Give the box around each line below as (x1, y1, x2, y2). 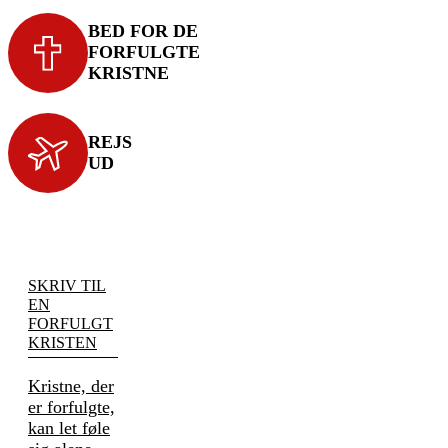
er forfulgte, (28, 396, 115, 417)
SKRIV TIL (28, 276, 106, 294)
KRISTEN (28, 333, 97, 351)
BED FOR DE (88, 21, 198, 42)
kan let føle (28, 417, 110, 438)
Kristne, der (28, 375, 114, 396)
